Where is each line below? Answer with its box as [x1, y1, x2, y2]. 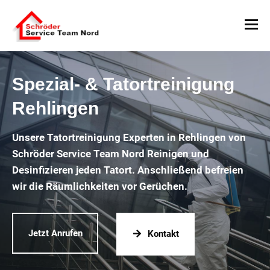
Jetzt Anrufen [28, 227, 83, 239]
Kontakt [147, 228, 179, 239]
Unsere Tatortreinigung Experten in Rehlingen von [12, 131, 246, 143]
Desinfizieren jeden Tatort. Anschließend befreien [12, 164, 243, 176]
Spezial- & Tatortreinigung [12, 74, 234, 94]
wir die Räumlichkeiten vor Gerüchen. [12, 180, 187, 192]
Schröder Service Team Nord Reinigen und [12, 148, 209, 160]
